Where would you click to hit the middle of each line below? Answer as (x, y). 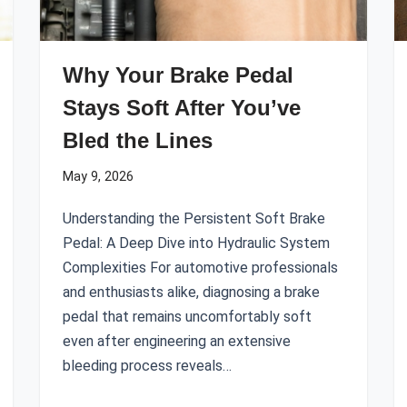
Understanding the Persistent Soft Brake (194, 218)
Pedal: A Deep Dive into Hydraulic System (196, 243)
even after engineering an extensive (177, 341)
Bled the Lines (138, 140)
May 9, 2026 (98, 177)
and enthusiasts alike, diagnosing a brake (191, 292)
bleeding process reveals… (149, 366)
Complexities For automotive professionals (200, 268)
